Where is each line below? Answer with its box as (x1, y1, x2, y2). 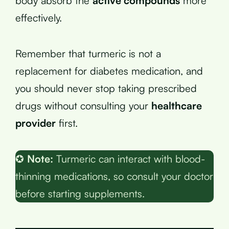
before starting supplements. (15, 187, 145, 200)
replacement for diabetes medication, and (15, 64, 203, 77)
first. (56, 116, 78, 129)
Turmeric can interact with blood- (53, 152, 205, 165)
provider (15, 116, 56, 129)
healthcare (151, 99, 202, 112)
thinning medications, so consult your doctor (15, 169, 213, 182)
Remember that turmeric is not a (15, 47, 161, 60)
